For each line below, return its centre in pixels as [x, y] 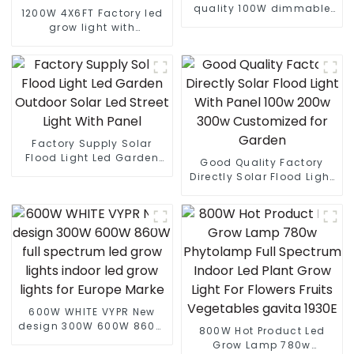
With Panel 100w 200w [262, 190]
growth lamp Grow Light [262, 36]
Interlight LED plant [262, 22]
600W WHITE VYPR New [92, 311]
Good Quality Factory [262, 162]
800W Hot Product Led [262, 330]
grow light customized [92, 55]
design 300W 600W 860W [92, 326]
